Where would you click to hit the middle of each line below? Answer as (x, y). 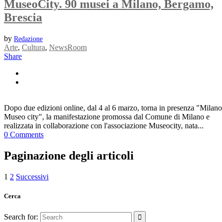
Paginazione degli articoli (69, 156)
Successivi (32, 176)
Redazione (28, 39)
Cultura (33, 48)
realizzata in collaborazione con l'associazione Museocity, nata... (104, 126)
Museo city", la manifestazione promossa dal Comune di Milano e (107, 117)
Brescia (23, 18)
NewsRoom (68, 48)
